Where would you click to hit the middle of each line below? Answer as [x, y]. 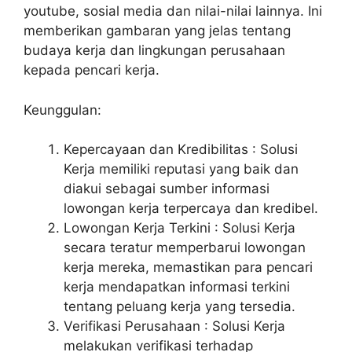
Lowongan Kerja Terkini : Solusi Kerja [180, 228]
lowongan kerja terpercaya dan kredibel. [191, 208]
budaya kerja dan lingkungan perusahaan [154, 50]
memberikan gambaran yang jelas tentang [157, 31]
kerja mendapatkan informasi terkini [177, 287]
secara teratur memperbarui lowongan [185, 247]
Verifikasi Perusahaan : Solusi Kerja [174, 326]
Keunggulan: [62, 110]
